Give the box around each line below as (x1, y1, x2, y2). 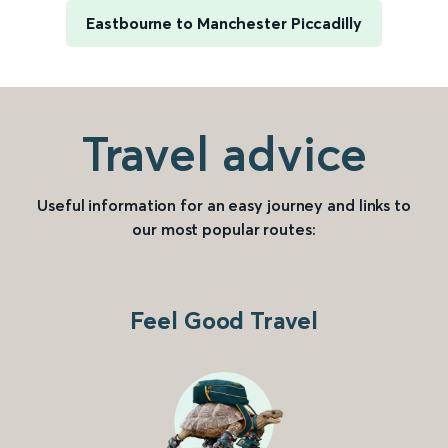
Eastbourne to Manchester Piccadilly (86, 13, 362, 34)
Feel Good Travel (130, 306, 318, 336)
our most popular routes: (132, 219, 316, 240)
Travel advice (80, 124, 368, 184)
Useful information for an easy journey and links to (37, 195, 411, 216)
